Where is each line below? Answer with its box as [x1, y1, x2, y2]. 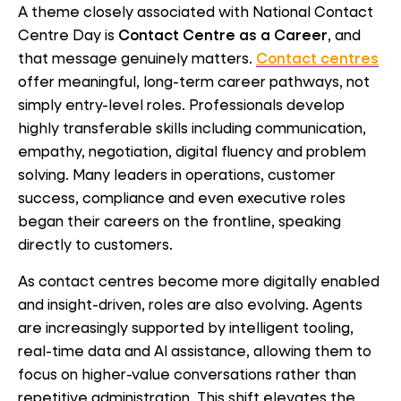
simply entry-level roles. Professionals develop [18, 94, 345, 114]
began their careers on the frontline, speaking [18, 210, 341, 230]
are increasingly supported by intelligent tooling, [18, 318, 354, 337]
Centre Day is [18, 24, 118, 44]
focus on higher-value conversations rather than [18, 364, 356, 384]
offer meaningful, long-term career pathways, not [18, 71, 370, 90]
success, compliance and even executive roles [18, 187, 346, 207]
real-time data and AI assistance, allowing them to [18, 341, 371, 361]
